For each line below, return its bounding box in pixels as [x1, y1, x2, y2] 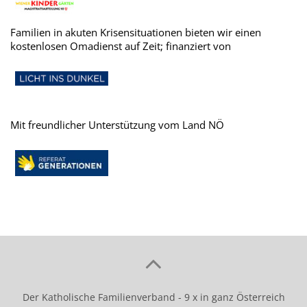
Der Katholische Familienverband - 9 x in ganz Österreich [22, 291, 285, 304]
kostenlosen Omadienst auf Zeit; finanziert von [10, 39, 231, 53]
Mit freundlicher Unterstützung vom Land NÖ [10, 118, 224, 132]
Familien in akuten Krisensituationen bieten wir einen [10, 25, 261, 40]
